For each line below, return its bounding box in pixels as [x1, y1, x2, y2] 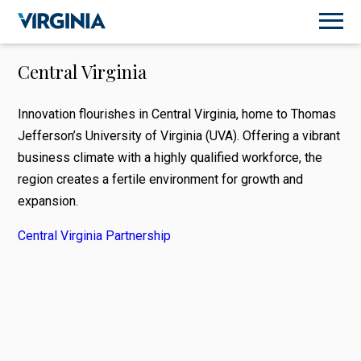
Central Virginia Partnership [18, 227, 172, 243]
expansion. [18, 193, 82, 209]
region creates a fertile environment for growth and [18, 171, 304, 187]
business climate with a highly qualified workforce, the [18, 149, 323, 165]
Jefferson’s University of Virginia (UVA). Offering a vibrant [18, 127, 341, 143]
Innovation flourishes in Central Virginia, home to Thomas [18, 106, 337, 122]
